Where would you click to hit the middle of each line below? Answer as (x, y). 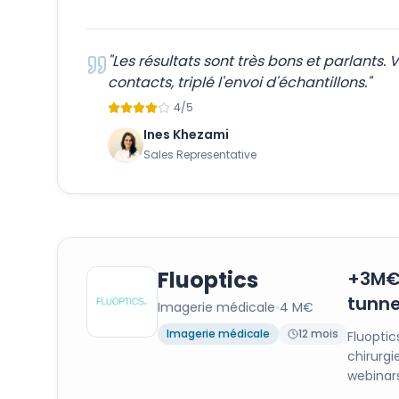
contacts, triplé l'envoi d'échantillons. (237, 82)
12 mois (318, 334)
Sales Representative (200, 155)
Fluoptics (208, 280)
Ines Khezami (186, 134)
